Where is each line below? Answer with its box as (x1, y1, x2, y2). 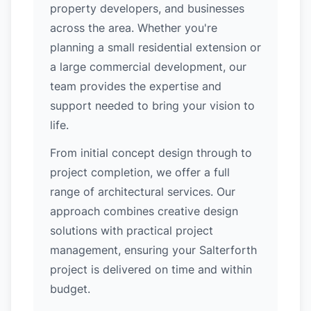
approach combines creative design (50, 204, 238, 218)
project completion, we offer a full (50, 165, 230, 179)
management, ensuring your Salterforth (50, 243, 257, 257)
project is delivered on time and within (50, 262, 252, 276)
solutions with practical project (50, 224, 213, 237)
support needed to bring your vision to (50, 99, 255, 112)
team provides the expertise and (50, 79, 221, 93)
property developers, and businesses (50, 1, 244, 15)
